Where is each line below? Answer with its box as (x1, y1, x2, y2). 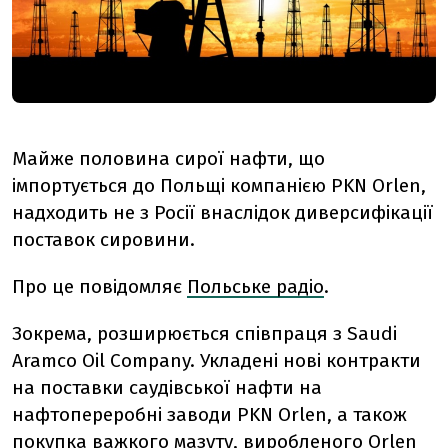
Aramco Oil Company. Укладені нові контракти (12, 348, 421, 372)
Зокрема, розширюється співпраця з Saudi (12, 321, 397, 345)
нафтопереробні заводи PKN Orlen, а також (12, 402, 407, 426)
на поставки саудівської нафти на (12, 375, 322, 399)
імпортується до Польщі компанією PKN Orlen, (12, 173, 426, 197)
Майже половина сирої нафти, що (12, 146, 325, 170)
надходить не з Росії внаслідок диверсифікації (12, 200, 433, 224)
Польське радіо (187, 274, 324, 298)
